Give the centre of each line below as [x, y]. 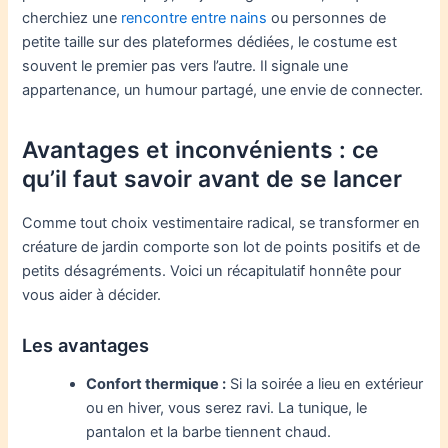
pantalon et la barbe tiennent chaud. [209, 432]
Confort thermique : [156, 384]
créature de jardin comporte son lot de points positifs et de [221, 246]
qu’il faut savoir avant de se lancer [212, 178]
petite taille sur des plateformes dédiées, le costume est [210, 41]
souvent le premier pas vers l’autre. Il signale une [185, 65]
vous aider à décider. [92, 294]
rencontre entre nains [194, 17]
